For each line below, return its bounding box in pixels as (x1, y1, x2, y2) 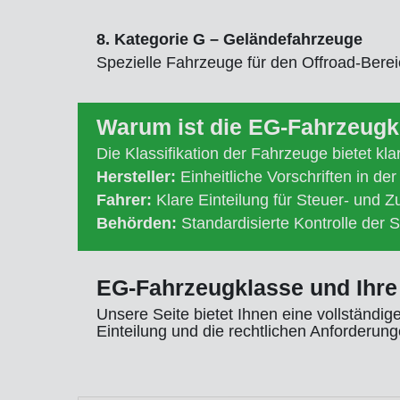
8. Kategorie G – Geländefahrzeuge (96, 29, 362, 48)
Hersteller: (96, 167, 176, 186)
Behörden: (96, 213, 177, 232)
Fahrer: (96, 190, 152, 209)
